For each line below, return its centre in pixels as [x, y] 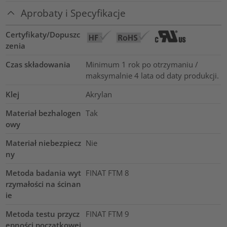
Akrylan [99, 94]
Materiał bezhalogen [44, 113]
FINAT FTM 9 [107, 214]
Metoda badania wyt [44, 173]
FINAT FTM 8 [107, 173]
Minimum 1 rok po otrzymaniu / [142, 64]
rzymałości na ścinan [44, 184]
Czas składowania [38, 64]
